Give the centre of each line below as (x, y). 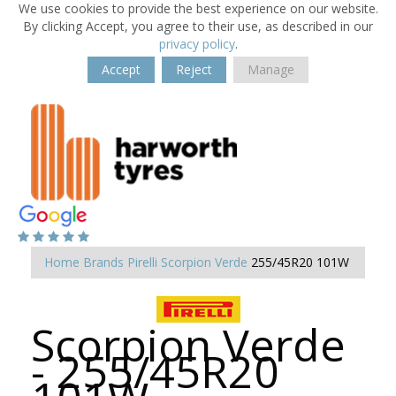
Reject (194, 69)
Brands (103, 262)
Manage (271, 69)
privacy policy (197, 44)
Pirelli (142, 262)
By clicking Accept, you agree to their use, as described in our (198, 26)
